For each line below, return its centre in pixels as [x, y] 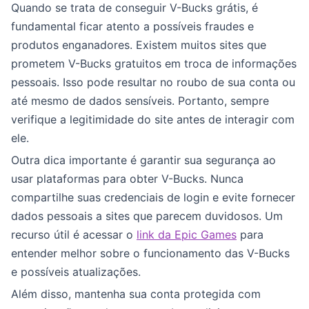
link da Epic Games [187, 234]
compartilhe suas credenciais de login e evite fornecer [153, 197]
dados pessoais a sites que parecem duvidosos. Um [147, 216]
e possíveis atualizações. [76, 271]
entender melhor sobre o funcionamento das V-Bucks [150, 253]
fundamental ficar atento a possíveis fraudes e [132, 26]
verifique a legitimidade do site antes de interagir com [153, 119]
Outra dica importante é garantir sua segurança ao [143, 160]
